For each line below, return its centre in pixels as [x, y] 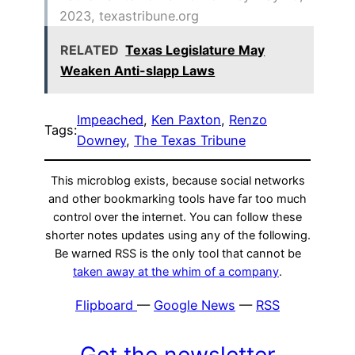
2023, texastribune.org [129, 16]
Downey [101, 140]
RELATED [90, 50]
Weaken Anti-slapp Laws [138, 70]
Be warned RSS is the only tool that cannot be [177, 254]
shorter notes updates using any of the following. [177, 236]
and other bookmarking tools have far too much [177, 199]
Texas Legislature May [195, 50]
